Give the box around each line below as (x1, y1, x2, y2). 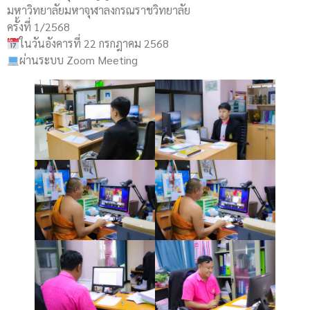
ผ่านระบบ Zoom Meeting (19, 53, 138, 68)
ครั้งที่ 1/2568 (7, 19, 70, 35)
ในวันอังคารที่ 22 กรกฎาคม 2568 (19, 36, 170, 51)
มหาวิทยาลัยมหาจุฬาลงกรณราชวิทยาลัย (7, 3, 190, 18)
